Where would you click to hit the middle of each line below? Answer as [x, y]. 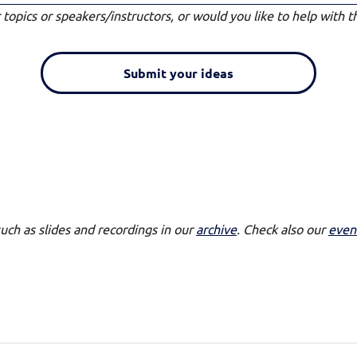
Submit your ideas [178, 73]
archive [216, 228]
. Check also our [282, 228]
